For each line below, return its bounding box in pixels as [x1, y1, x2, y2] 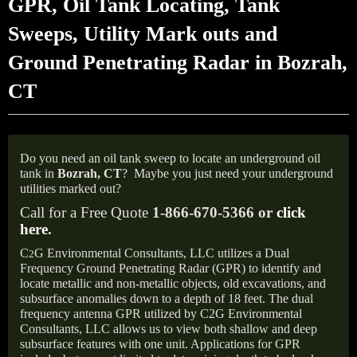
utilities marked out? [20, 182, 121, 195]
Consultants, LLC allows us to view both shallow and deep [20, 322, 317, 335]
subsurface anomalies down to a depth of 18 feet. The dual [20, 292, 313, 305]
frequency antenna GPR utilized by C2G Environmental [20, 307, 302, 320]
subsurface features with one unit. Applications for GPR [20, 337, 300, 351]
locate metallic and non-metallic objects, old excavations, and [20, 277, 326, 290]
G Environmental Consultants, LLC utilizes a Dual [34, 246, 289, 260]
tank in [20, 167, 57, 180]
